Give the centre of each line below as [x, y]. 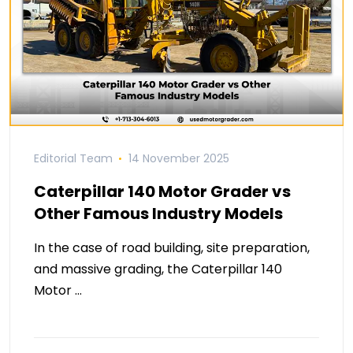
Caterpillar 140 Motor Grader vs [162, 192]
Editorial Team [73, 159]
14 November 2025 [178, 159]
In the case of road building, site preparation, [172, 248]
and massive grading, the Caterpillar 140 [158, 269]
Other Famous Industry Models [158, 214]
